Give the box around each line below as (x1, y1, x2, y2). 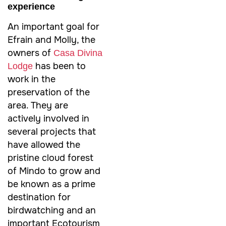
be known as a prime (8, 179, 95, 190)
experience (8, 2, 55, 12)
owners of (8, 47, 53, 59)
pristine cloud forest (8, 152, 93, 164)
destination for (8, 192, 71, 203)
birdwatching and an (8, 205, 96, 216)
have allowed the (8, 139, 80, 151)
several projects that (8, 126, 96, 138)
